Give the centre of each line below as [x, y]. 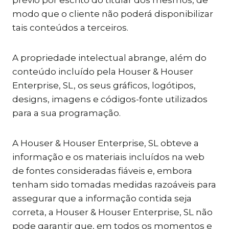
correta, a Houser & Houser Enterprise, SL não [112, 212]
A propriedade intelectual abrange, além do [109, 58]
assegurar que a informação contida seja [102, 198]
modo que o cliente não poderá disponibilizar [113, 14]
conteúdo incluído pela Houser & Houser [103, 72]
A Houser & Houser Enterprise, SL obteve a [106, 143]
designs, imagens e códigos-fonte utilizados [110, 99]
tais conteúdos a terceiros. [70, 28]
